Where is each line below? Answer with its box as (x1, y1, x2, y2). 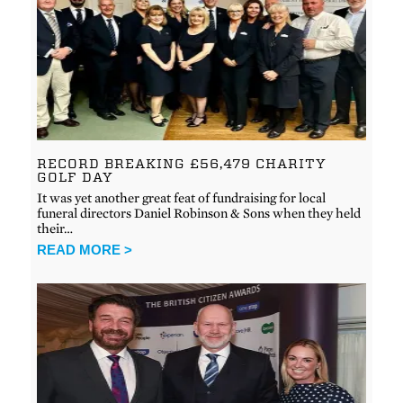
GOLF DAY (37, 168, 114, 185)
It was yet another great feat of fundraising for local (37, 189, 327, 206)
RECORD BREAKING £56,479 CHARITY (37, 155, 327, 172)
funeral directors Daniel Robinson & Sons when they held (37, 204, 362, 221)
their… (37, 219, 74, 237)
